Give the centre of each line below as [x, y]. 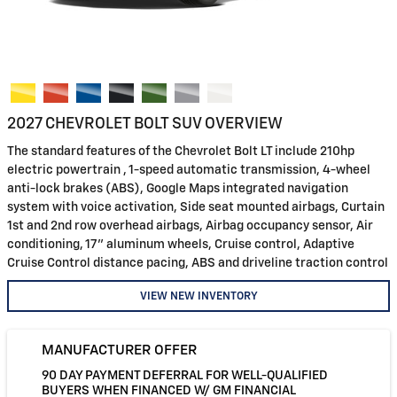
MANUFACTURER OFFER [119, 351]
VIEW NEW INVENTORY [198, 296]
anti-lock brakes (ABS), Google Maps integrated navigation [178, 189]
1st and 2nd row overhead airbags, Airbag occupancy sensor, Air [190, 226]
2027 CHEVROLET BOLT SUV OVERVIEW [145, 124]
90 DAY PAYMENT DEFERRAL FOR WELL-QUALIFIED [185, 375]
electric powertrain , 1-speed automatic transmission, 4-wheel [189, 170]
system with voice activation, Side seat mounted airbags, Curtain [196, 207]
